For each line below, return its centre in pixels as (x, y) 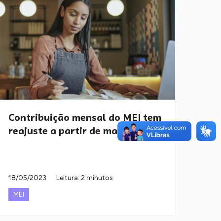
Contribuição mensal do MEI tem (85, 118)
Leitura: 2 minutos (85, 178)
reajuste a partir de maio (67, 131)
